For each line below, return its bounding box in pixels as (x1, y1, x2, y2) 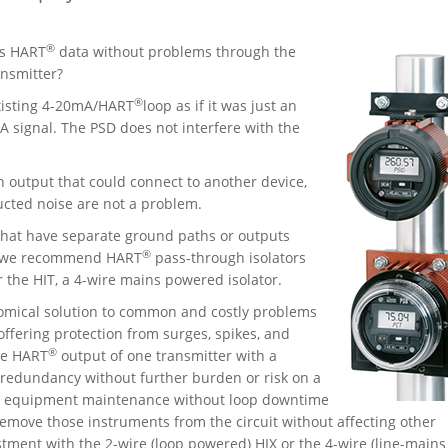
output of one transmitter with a (57, 346, 277, 366)
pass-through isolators (151, 248, 306, 268)
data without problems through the (55, 42, 296, 62)
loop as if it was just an (143, 96, 297, 116)
